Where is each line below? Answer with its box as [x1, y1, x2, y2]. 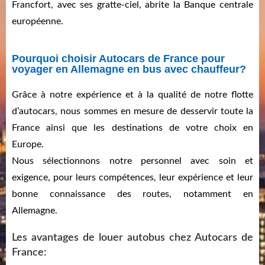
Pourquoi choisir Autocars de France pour [12, 53, 225, 65]
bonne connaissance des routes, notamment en [12, 189, 253, 199]
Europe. [12, 140, 44, 150]
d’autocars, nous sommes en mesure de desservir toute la [12, 106, 253, 117]
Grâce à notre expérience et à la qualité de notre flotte [12, 90, 253, 100]
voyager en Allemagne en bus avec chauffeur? [12, 63, 246, 76]
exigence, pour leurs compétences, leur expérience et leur [12, 173, 253, 183]
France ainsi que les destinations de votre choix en [12, 123, 253, 133]
